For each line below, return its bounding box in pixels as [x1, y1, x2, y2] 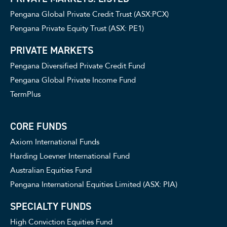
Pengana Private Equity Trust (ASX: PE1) [10, 23, 144, 34]
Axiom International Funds [10, 137, 99, 147]
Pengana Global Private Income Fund [10, 75, 136, 86]
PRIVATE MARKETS [10, 44, 93, 57]
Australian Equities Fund [10, 165, 92, 176]
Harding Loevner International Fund [10, 151, 130, 162]
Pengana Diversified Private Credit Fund [10, 61, 145, 71]
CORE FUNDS [10, 120, 67, 133]
